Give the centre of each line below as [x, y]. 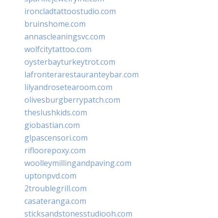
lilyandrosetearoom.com [68, 87]
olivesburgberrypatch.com [72, 100]
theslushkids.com [56, 112]
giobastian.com [52, 125]
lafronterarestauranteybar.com [82, 74]
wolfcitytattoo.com [58, 49]
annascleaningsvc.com [65, 36]
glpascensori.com [56, 137]
